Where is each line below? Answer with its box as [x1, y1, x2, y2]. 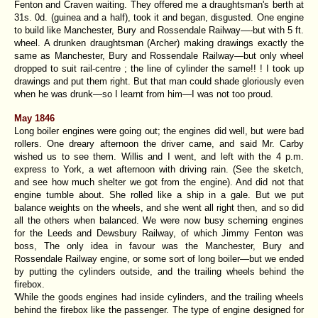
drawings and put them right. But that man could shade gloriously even [14, 75, 304, 87]
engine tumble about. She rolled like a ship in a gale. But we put [14, 189, 304, 200]
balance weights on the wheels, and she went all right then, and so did [14, 202, 304, 213]
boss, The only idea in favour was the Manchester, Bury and [14, 240, 304, 251]
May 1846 [14, 112, 55, 124]
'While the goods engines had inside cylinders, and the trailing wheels [14, 291, 304, 302]
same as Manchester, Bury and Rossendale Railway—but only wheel [14, 50, 304, 61]
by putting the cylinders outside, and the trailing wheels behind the [14, 265, 304, 277]
